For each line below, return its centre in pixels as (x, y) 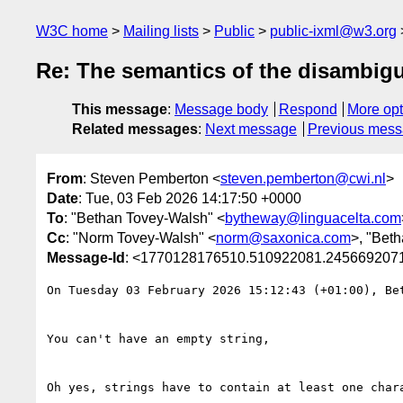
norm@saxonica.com (283, 237)
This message (120, 110)
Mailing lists (161, 31)
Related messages (135, 130)
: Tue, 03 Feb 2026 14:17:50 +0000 (190, 198)
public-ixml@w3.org (333, 31)
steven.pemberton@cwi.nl (303, 178)
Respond (308, 110)
